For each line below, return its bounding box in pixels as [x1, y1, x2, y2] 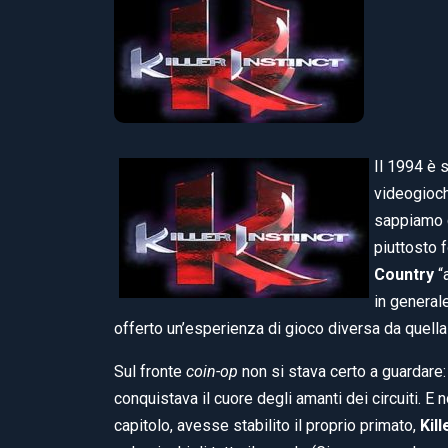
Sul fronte [114, 361, 186, 381]
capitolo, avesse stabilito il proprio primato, [114, 415, 420, 435]
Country [374, 264, 434, 284]
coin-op [186, 361, 238, 381]
